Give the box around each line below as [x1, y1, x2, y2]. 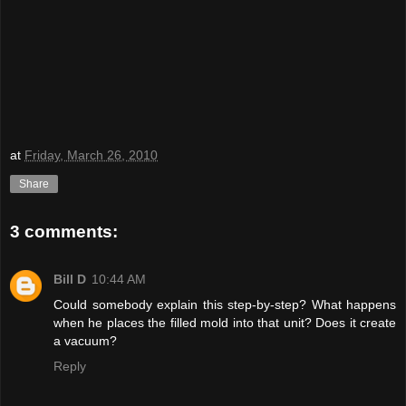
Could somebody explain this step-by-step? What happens [53, 296, 396, 312]
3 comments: [10, 222, 118, 242]
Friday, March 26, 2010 [24, 148, 158, 163]
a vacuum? [53, 333, 117, 348]
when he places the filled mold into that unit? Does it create [53, 314, 396, 330]
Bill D [53, 271, 86, 286]
